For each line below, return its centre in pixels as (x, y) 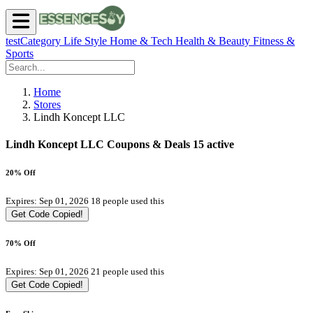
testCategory (35, 41)
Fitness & (274, 41)
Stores (47, 104)
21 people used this (128, 272)
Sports (20, 53)
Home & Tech (143, 41)
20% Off (21, 173)
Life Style (87, 41)
